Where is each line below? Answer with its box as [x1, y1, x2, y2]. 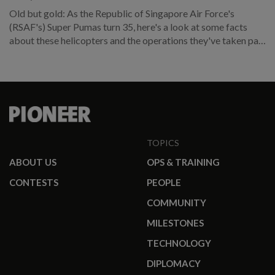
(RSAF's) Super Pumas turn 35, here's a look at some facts [9, 20, 201, 33]
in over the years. [9, 47, 79, 60]
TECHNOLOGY [147, 238, 211, 249]
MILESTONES [147, 217, 204, 228]
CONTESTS [9, 177, 58, 188]
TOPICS [147, 137, 179, 148]
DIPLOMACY [147, 258, 201, 269]
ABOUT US [9, 157, 56, 168]
